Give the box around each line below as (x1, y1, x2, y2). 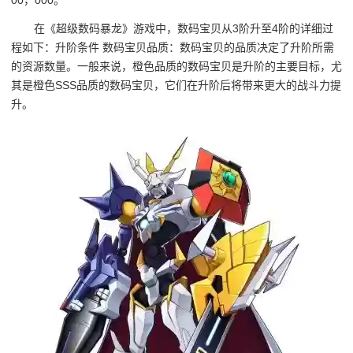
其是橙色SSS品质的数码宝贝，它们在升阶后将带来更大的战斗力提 (11, 79, 341, 92)
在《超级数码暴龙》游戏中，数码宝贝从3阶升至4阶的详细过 (34, 22, 334, 35)
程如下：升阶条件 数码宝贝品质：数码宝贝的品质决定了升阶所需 (11, 41, 334, 54)
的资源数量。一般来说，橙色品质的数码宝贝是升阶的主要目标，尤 (11, 60, 342, 73)
